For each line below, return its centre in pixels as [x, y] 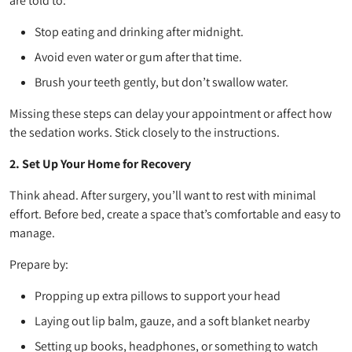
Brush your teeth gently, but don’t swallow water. [161, 82]
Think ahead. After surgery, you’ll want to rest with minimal [163, 195]
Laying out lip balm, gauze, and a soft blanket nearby [172, 321]
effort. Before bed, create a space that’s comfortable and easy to [175, 214]
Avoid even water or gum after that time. [138, 57]
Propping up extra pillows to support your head [158, 295]
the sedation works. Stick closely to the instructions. [145, 132]
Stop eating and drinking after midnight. [139, 31]
